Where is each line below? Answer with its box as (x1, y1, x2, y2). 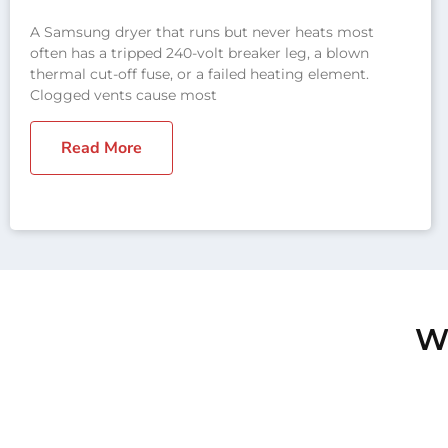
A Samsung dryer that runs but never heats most (30, 22, 374, 41)
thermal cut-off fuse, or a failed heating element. (30, 64, 369, 83)
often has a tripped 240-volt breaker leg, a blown (30, 43, 369, 62)
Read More (61, 136, 142, 159)
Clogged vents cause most (30, 85, 217, 104)
